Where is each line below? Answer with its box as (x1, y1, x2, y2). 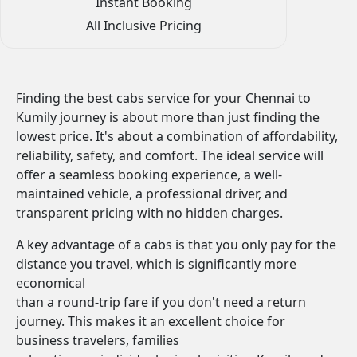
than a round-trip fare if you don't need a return (16, 293, 306, 311)
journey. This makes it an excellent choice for (16, 312, 285, 330)
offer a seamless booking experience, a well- (16, 166, 282, 183)
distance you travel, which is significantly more (16, 255, 296, 273)
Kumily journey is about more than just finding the (16, 108, 320, 126)
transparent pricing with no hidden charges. (16, 204, 283, 222)
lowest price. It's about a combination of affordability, (16, 127, 338, 145)
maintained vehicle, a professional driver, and (16, 185, 288, 202)
